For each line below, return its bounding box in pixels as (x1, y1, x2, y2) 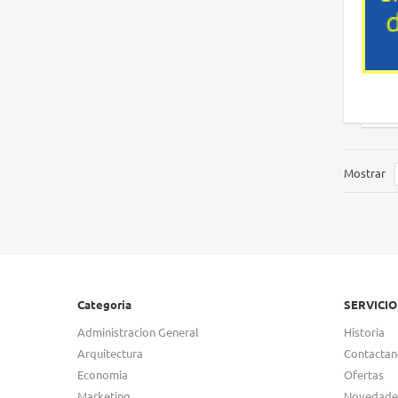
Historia (344, 324, 385, 339)
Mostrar (344, 165, 386, 180)
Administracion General (77, 324, 199, 339)
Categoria (77, 297, 131, 312)
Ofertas (344, 367, 384, 382)
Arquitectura (77, 346, 143, 361)
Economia (77, 367, 128, 382)
